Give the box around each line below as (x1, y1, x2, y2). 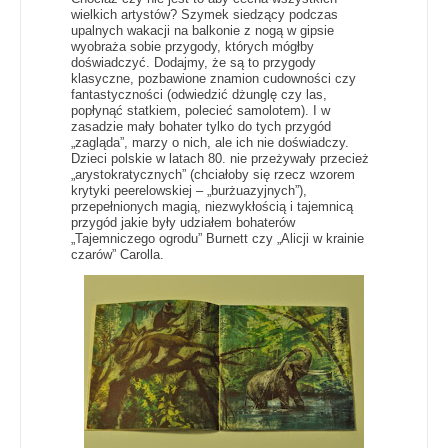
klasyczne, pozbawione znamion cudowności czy (71, 70, 356, 86)
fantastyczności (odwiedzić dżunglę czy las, (71, 86, 327, 102)
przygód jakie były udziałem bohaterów (71, 214, 295, 230)
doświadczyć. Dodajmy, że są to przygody (71, 54, 316, 70)
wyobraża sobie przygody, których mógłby (71, 38, 314, 54)
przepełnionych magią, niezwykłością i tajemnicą (71, 198, 353, 214)
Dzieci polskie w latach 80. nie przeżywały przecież (71, 150, 369, 166)
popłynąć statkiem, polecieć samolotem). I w (71, 102, 330, 118)
